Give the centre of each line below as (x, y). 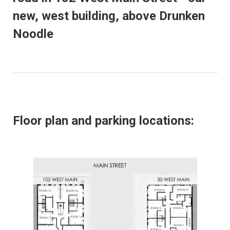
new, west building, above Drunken (109, 16)
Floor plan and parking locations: (103, 120)
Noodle (33, 34)
